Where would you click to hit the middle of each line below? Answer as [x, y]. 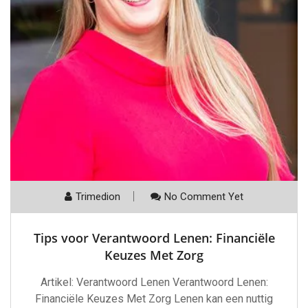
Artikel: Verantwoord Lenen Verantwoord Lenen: [154, 283]
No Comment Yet [204, 197]
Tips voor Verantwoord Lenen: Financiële [154, 238]
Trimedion [98, 197]
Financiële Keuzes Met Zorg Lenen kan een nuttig [154, 299]
